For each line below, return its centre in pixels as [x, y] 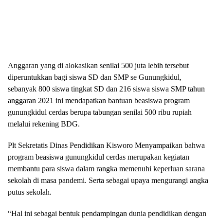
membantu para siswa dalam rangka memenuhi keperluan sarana [106, 168]
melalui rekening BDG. [44, 124]
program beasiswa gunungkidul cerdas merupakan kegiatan [99, 157]
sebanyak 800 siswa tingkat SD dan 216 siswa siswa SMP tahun [106, 89]
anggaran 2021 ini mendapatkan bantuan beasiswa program [99, 100]
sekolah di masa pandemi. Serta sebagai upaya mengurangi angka [108, 180]
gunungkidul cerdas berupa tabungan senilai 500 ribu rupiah [100, 112]
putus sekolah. [30, 192]
